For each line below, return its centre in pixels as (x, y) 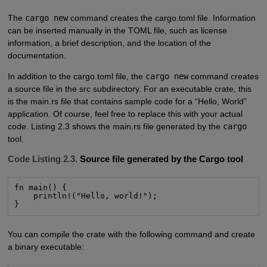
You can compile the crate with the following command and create (131, 234)
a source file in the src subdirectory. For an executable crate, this (129, 89)
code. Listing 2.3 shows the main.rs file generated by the (115, 127)
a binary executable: (46, 246)
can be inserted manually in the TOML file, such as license (117, 30)
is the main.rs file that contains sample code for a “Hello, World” (127, 102)
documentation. (37, 55)
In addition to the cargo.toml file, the (76, 77)
